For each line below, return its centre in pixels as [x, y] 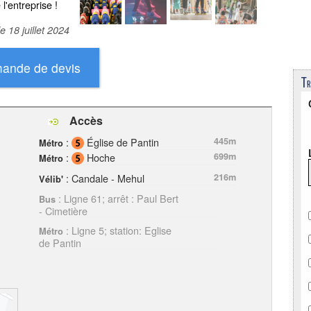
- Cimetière [63, 210]
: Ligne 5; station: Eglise [117, 230]
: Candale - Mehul [104, 178]
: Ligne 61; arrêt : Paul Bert [117, 198]
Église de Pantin [121, 142]
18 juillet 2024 [39, 30]
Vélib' [51, 179]
